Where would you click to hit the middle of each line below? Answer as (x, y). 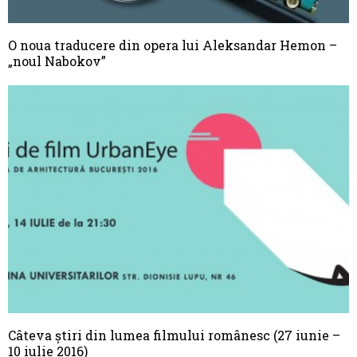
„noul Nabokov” (57, 61)
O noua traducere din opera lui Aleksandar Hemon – (173, 45)
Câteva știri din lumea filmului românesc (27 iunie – (174, 335)
